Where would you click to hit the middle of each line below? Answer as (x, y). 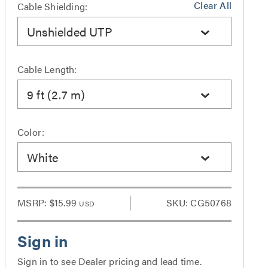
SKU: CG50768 (199, 202)
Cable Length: (47, 69)
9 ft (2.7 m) (56, 94)
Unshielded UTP (70, 31)
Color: (31, 132)
